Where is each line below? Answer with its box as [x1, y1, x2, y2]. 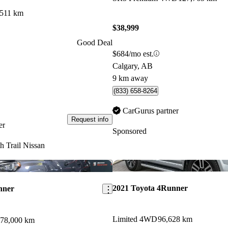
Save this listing [99, 161, 147, 169]
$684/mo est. [112, 49, 154, 58]
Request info [71, 115, 108, 123]
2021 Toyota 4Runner [112, 183, 188, 192]
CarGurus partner [122, 106, 179, 115]
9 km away [112, 73, 148, 82]
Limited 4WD [112, 215, 157, 224]
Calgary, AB [112, 61, 153, 70]
